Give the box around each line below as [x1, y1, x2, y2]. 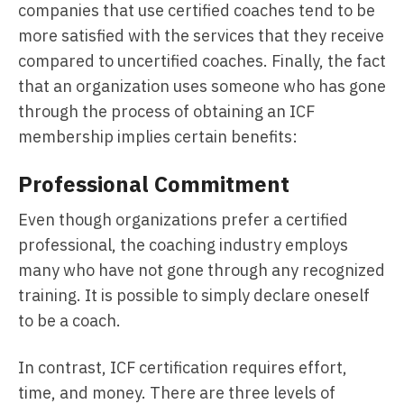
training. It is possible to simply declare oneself [18, 285, 370, 306]
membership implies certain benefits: [18, 126, 298, 147]
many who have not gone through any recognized [18, 260, 385, 280]
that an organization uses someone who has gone [18, 76, 386, 96]
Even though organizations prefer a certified [18, 209, 348, 230]
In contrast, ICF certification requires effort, [18, 357, 347, 378]
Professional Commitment [18, 170, 289, 198]
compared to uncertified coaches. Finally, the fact [18, 50, 386, 71]
